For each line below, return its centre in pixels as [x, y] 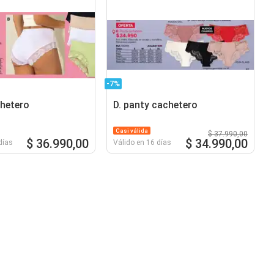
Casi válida [132, 130]
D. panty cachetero [156, 105]
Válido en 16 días [143, 142]
